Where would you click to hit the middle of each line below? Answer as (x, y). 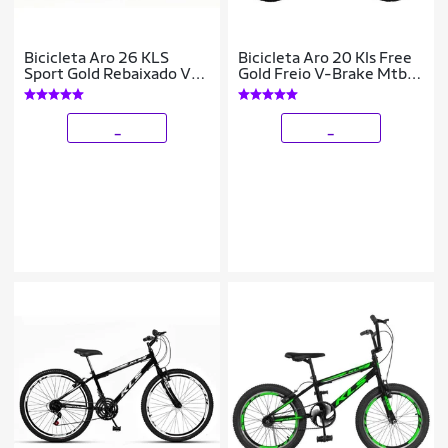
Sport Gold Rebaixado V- (111, 74)
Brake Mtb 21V (79, 90)
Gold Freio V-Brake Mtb (323, 74)
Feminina (271, 90)
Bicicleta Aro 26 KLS (97, 58)
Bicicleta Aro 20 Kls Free (325, 58)
